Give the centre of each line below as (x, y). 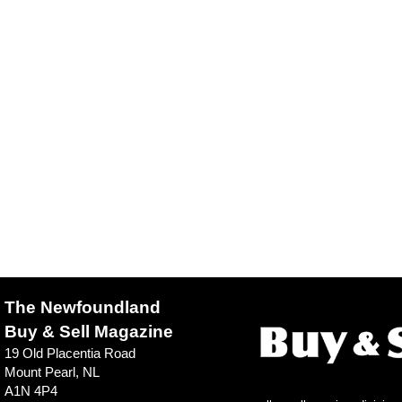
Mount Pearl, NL (52, 371)
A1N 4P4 (31, 390)
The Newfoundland (82, 307)
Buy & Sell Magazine (88, 331)
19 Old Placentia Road (70, 353)
